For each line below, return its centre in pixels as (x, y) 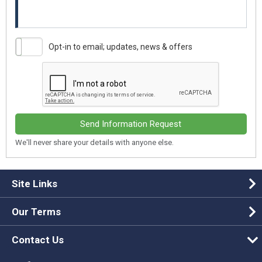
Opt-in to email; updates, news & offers (120, 46)
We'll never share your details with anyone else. (94, 142)
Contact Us (38, 240)
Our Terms (36, 212)
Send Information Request (131, 124)
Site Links (35, 184)
